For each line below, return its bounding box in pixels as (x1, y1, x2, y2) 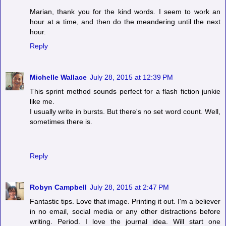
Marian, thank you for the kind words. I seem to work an (30, 7, 220, 16)
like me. (30, 97, 54, 105)
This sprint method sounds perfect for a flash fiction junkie (30, 87, 220, 95)
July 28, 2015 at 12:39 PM (90, 73, 173, 81)
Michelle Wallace (30, 73, 87, 81)
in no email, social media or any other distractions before (30, 207, 220, 215)
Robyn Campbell (30, 183, 87, 191)
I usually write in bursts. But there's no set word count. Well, (30, 107, 220, 116)
